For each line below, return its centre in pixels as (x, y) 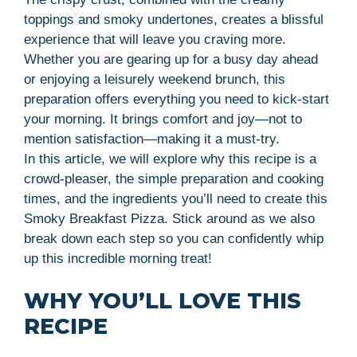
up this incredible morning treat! (118, 258)
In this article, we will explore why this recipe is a (170, 159)
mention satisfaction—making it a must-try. (152, 139)
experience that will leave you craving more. (155, 39)
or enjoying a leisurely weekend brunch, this (155, 79)
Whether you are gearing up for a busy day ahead (171, 59)
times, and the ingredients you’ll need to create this (176, 198)
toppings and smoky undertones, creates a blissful (174, 19)
